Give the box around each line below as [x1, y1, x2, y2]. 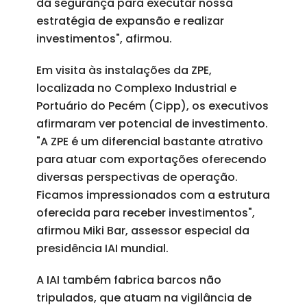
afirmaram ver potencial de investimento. [36, 116, 268, 132]
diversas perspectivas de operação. [36, 169, 238, 186]
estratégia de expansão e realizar [36, 13, 224, 29]
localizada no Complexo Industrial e [36, 80, 236, 97]
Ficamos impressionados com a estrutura [36, 187, 270, 204]
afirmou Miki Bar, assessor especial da [36, 223, 249, 239]
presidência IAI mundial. [36, 241, 169, 257]
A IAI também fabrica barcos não [36, 272, 221, 288]
